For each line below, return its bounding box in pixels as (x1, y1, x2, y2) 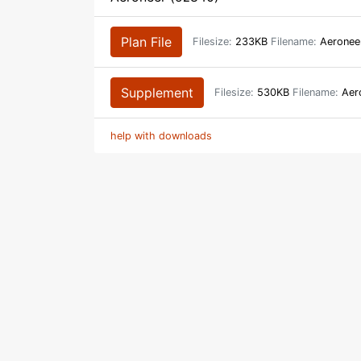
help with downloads (110, 130, 212, 142)
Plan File (121, 34, 172, 50)
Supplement (121, 85, 193, 101)
